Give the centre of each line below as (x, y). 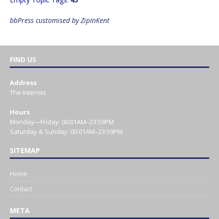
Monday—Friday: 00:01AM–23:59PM (62, 121)
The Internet (28, 92)
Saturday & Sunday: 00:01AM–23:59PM (66, 131)
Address (23, 82)
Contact (21, 188)
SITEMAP (25, 150)
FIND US (23, 59)
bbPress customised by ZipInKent (60, 20)
